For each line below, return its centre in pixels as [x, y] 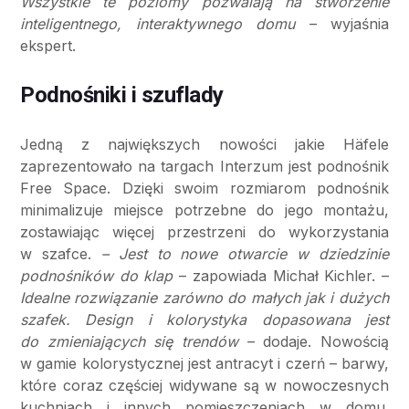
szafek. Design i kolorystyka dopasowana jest [204, 320]
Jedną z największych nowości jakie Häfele [204, 145]
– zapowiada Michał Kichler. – [281, 276]
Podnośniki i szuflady [122, 95]
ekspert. [48, 46]
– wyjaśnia [349, 24]
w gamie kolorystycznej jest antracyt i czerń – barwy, [204, 364]
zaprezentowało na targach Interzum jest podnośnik [204, 167]
